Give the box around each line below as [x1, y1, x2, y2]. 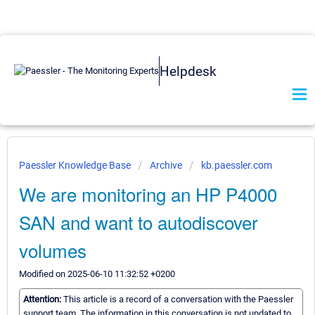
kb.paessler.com [201, 160, 272, 171]
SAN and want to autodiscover [19, 209, 258, 235]
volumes [19, 237, 86, 263]
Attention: [23, 294, 63, 305]
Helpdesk [160, 63, 217, 79]
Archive [150, 160, 182, 171]
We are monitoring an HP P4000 [19, 181, 277, 207]
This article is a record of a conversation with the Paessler [63, 294, 293, 305]
